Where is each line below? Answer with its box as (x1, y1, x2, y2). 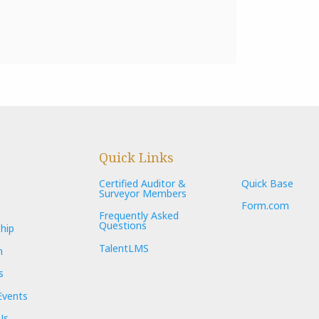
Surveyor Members (99, 186, 187, 200)
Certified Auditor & (99, 176, 186, 190)
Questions (99, 219, 147, 233)
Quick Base (241, 176, 293, 190)
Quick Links (99, 149, 174, 166)
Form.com (241, 199, 289, 213)
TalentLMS (99, 241, 149, 255)
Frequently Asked (99, 209, 179, 223)
